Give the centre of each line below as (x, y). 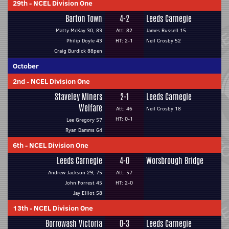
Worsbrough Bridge (175, 161)
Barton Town (84, 19)
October (26, 66)
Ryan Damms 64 (84, 130)
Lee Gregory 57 (84, 120)
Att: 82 (124, 30)
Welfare (90, 108)
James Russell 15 (166, 30)
